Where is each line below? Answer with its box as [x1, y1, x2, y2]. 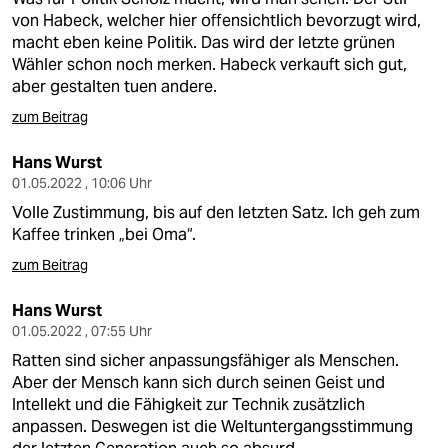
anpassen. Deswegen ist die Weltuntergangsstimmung [12, 416, 413, 437]
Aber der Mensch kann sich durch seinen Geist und [12, 372, 385, 393]
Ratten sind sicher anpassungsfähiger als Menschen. [12, 350, 399, 371]
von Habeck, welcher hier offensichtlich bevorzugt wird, [12, 10, 421, 31]
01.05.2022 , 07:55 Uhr [12, 322, 152, 340]
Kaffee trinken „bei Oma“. [12, 224, 196, 245]
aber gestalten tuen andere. [12, 76, 217, 97]
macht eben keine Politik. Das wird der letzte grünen [12, 32, 395, 53]
